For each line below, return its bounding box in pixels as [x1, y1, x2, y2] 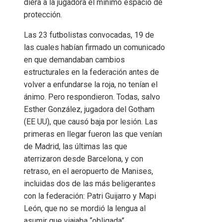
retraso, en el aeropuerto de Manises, [24, 166, 153, 176]
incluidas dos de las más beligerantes [24, 178, 156, 188]
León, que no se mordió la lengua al [24, 203, 146, 213]
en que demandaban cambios [24, 55, 125, 64]
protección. [24, 9, 62, 19]
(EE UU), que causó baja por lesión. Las [24, 116, 158, 126]
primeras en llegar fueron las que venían [24, 129, 162, 139]
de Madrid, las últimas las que [24, 141, 127, 151]
